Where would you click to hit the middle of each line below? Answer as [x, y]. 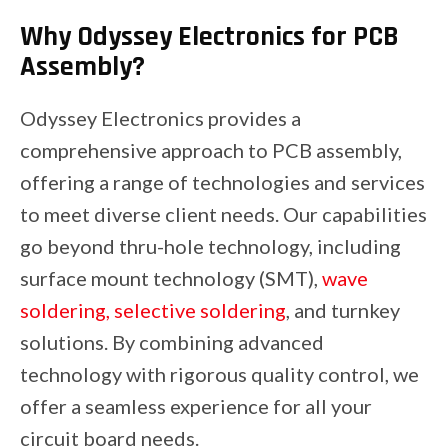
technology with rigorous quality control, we [219, 373]
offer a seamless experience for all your [196, 405]
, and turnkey [343, 309]
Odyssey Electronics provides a [160, 117]
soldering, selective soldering [153, 309]
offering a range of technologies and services [222, 181]
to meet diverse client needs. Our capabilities [223, 213]
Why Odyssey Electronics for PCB [209, 36]
